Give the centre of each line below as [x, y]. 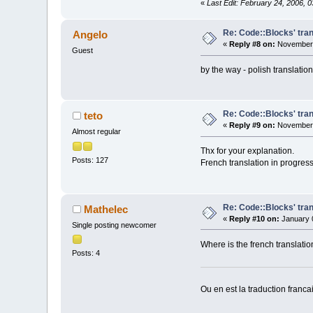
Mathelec [105, 209]
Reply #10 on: [255, 218]
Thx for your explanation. [247, 151]
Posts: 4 [86, 253]
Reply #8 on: [253, 44]
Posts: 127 [90, 160]
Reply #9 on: [253, 125]
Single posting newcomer [115, 225]
